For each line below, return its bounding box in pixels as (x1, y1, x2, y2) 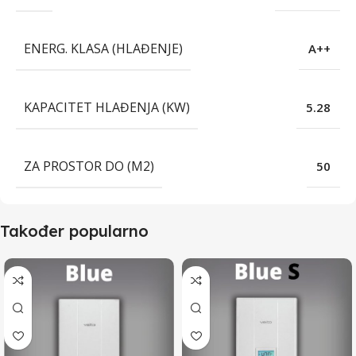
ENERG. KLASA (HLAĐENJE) (24, 40, 183, 58)
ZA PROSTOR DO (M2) (24, 157, 154, 176)
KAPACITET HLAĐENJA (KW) (24, 99, 190, 117)
